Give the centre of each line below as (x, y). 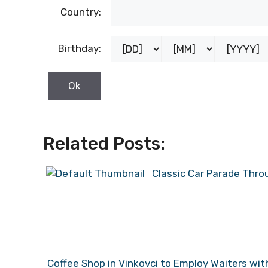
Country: (81, 12)
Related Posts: (104, 144)
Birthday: (80, 48)
